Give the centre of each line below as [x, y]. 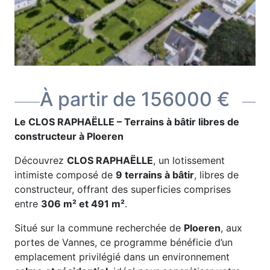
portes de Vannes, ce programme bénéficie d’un [124, 242]
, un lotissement [189, 160]
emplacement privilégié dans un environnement [122, 257]
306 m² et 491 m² [83, 204]
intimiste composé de [65, 175]
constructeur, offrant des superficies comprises [123, 189]
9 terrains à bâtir [155, 175]
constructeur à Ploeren [69, 136]
